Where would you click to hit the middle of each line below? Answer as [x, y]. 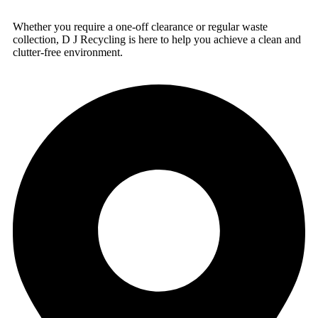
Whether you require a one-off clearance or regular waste [140, 26]
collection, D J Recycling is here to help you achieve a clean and [157, 39]
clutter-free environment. [68, 52]
